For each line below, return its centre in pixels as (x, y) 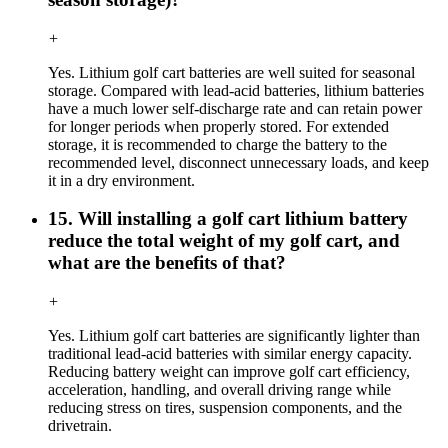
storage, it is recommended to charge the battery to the (217, 144)
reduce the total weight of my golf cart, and (224, 241)
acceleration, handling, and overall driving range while (219, 390)
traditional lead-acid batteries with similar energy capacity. (230, 354)
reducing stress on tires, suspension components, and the (225, 408)
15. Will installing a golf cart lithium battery (228, 219)
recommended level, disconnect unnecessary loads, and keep (238, 162)
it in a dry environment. (121, 180)
